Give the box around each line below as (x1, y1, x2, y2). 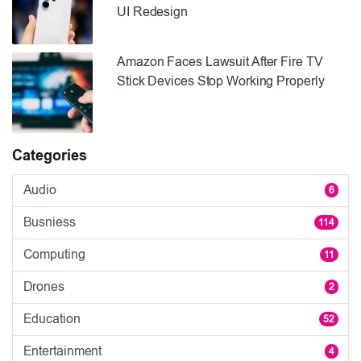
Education (23, 312, 81, 326)
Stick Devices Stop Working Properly (117, 73, 325, 88)
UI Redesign (117, 4, 188, 19)
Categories (12, 147, 87, 164)
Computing (23, 247, 85, 262)
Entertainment (23, 344, 102, 359)
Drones (23, 280, 64, 294)
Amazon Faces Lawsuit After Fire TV (117, 54, 323, 68)
